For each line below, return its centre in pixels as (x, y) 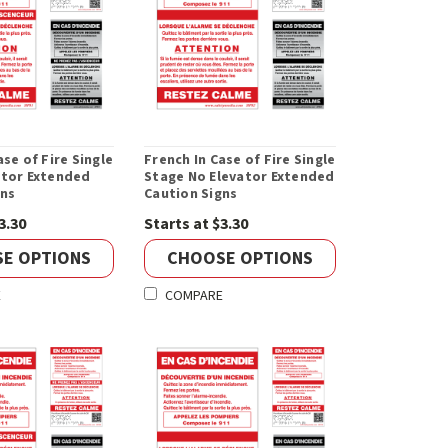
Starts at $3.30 (196, 224)
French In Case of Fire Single (240, 160)
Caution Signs (191, 194)
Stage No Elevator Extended (239, 177)
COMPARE (194, 296)
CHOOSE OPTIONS (240, 258)
